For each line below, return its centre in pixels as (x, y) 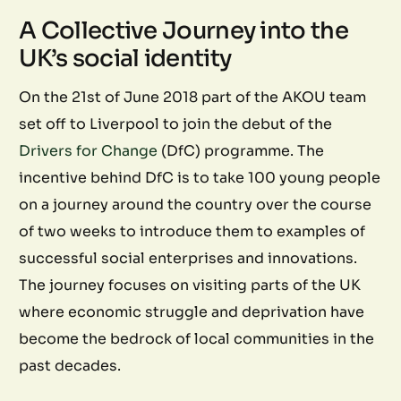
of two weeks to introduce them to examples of (192, 231)
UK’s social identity (125, 58)
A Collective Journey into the (183, 30)
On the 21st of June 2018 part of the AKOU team (193, 97)
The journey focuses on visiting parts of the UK (190, 285)
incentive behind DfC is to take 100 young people (200, 177)
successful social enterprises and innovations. (188, 258)
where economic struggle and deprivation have (192, 311)
